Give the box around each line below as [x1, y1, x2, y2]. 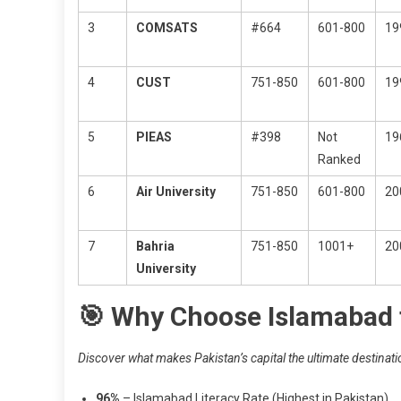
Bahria [136, 238, 175, 253]
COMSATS [136, 20, 198, 35]
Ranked [318, 151, 361, 166]
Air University [136, 183, 216, 199]
